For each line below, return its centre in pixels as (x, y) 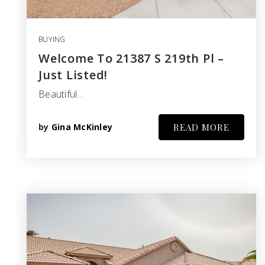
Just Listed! (73, 75)
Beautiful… (61, 94)
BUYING (52, 39)
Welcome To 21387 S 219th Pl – (131, 58)
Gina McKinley (82, 127)
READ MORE (201, 127)
